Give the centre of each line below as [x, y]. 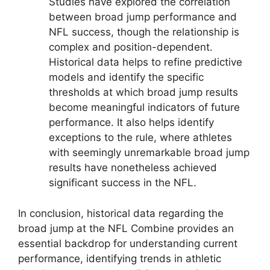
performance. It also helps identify [131, 123]
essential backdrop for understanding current [128, 243]
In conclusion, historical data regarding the [121, 213]
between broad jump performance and [143, 17]
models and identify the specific [126, 77]
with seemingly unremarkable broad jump [149, 153]
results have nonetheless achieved [133, 168]
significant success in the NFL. [123, 183]
